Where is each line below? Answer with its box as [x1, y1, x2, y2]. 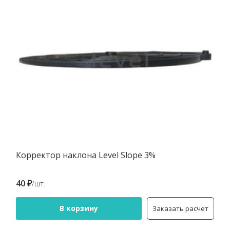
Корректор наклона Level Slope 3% [16, 149, 156, 161]
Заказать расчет [152, 204, 208, 213]
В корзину [60, 203, 98, 213]
